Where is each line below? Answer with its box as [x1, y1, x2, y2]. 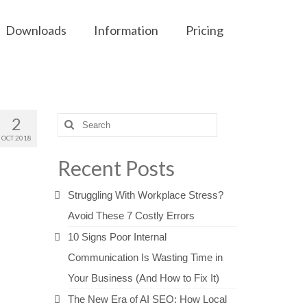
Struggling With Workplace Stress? [67, 189, 223, 201]
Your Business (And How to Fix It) [67, 272, 219, 284]
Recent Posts [57, 156, 175, 180]
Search [56, 114, 90, 126]
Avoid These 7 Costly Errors [67, 210, 195, 221]
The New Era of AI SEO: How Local [67, 293, 227, 305]
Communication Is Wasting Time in [67, 251, 223, 263]
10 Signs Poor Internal [67, 231, 167, 243]
